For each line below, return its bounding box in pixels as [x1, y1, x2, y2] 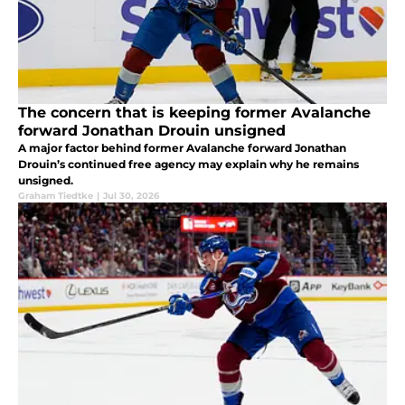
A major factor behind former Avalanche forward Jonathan [18, 140, 346, 155]
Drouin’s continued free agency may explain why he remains [18, 156, 359, 171]
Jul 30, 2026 [103, 189, 159, 202]
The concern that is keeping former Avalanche [18, 103, 371, 121]
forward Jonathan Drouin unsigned [18, 121, 286, 139]
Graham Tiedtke [18, 189, 93, 202]
